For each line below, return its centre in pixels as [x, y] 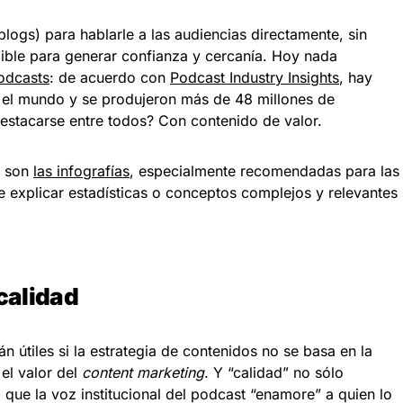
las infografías [81, 171]
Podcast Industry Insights [255, 77]
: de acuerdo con [110, 77]
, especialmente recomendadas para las [264, 171]
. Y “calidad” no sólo [274, 372]
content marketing [143, 372]
